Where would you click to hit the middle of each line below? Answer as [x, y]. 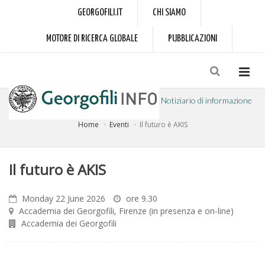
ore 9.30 [142, 198]
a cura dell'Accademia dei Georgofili [70, 134]
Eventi [119, 125]
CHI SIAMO [169, 13]
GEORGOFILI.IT [100, 13]
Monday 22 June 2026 [64, 198]
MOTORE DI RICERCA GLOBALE [92, 39]
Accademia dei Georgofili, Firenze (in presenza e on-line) [126, 211]
